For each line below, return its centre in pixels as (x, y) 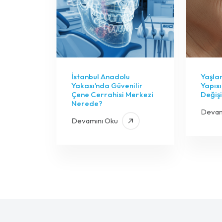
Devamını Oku (95, 120)
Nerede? (87, 103)
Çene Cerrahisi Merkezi (112, 94)
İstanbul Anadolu (101, 76)
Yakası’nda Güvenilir (107, 85)
